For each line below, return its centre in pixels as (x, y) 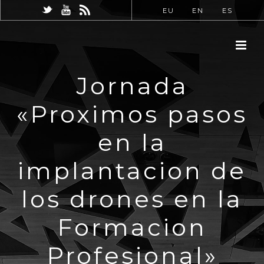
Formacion (132, 227)
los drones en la (132, 199)
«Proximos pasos (132, 114)
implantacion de (132, 171)
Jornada (132, 86)
